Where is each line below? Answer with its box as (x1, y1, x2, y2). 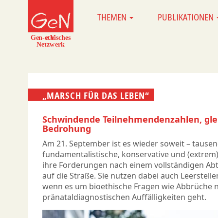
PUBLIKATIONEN (157, 11, 216, 23)
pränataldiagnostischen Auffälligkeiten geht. (42, 192, 206, 203)
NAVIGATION (77, 25, 134, 36)
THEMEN (97, 11, 128, 23)
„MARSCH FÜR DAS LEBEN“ (42, 89, 149, 101)
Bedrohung (42, 123, 91, 135)
